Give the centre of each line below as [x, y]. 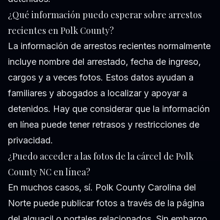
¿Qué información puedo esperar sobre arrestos [105, 15]
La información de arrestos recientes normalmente [109, 46]
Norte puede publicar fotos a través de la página [106, 203]
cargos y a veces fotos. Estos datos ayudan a [101, 78]
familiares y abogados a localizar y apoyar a [97, 93]
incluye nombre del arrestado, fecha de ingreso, [104, 62]
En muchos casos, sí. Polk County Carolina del [102, 188]
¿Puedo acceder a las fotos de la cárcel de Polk [101, 156]
